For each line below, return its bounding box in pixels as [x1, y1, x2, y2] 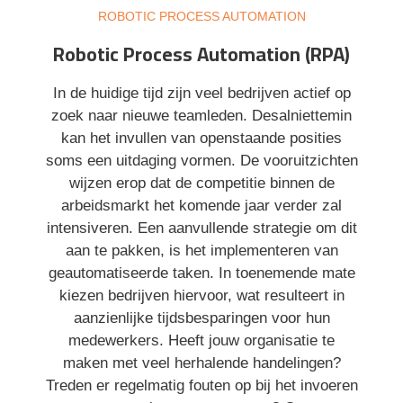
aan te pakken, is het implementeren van [65, 242, 338, 259]
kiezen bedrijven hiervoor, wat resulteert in [58, 287, 345, 304]
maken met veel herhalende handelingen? [62, 354, 341, 372]
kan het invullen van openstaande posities [61, 130, 342, 147]
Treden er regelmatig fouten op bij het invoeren [45, 377, 358, 394]
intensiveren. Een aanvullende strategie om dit [46, 219, 357, 237]
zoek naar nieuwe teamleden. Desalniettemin [51, 107, 352, 124]
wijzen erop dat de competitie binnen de [68, 175, 335, 192]
